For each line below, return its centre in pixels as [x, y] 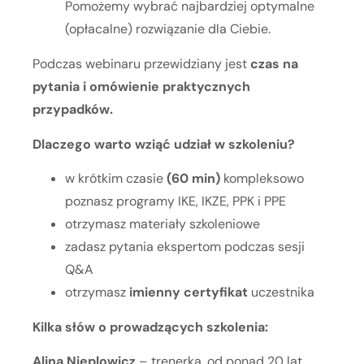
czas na [273, 64]
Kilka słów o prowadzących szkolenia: [150, 327]
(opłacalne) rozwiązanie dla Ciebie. [168, 29]
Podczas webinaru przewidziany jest [140, 64]
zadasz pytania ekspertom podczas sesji [185, 247]
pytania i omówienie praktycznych [141, 87]
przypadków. [73, 110]
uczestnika [281, 292]
